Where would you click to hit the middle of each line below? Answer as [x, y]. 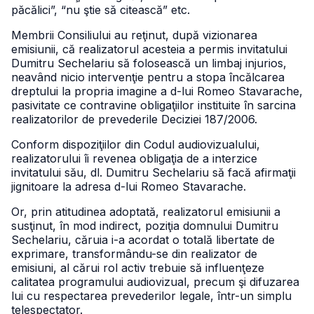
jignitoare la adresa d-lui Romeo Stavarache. [129, 186]
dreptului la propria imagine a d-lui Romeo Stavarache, [157, 91]
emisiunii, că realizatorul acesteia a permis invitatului [149, 49]
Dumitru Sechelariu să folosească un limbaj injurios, [149, 63]
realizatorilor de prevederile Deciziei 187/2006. [134, 119]
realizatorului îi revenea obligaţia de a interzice [134, 158]
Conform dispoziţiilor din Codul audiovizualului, [136, 144]
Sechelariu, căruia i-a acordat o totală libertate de [143, 240]
